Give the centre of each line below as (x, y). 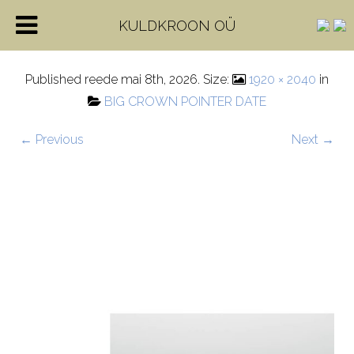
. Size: (215, 79)
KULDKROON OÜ (177, 26)
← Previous (52, 139)
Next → (313, 139)
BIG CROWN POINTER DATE (185, 102)
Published (55, 79)
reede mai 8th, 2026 (141, 79)
